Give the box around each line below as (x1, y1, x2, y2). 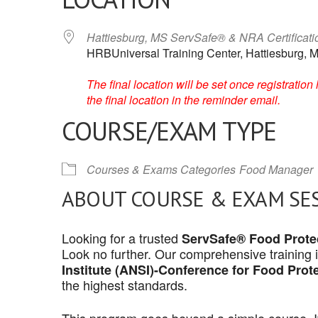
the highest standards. (62, 275, 187, 294)
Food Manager (239, 161, 313, 177)
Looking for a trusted (62, 229, 182, 247)
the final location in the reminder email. (87, 92, 280, 108)
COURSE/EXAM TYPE (62, 114, 276, 148)
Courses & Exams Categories (87, 161, 236, 177)
